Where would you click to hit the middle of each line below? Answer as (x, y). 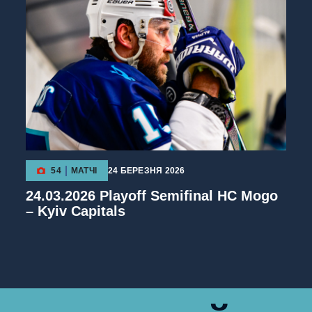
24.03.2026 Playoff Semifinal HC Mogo (152, 196)
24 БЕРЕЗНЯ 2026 (147, 171)
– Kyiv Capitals (76, 211)
